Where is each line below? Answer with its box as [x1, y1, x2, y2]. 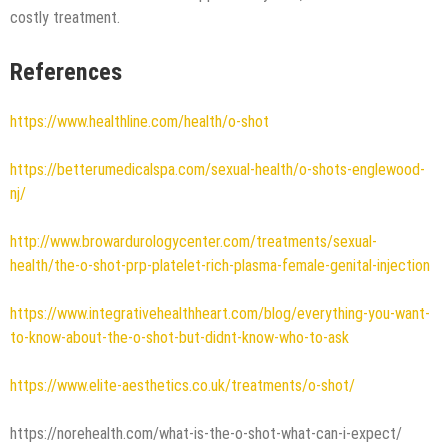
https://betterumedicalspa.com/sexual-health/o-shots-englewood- [10, 160, 425, 180]
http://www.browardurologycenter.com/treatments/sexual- [10, 232, 377, 252]
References [10, 58, 122, 87]
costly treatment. [10, 8, 120, 28]
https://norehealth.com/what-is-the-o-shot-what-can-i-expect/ [10, 424, 402, 444]
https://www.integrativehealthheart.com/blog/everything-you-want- [10, 304, 430, 324]
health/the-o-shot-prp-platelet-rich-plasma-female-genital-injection [10, 256, 430, 276]
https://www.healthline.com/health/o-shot [10, 112, 269, 132]
